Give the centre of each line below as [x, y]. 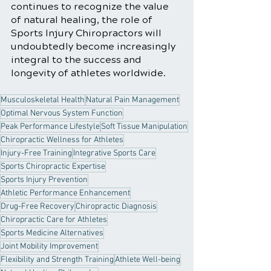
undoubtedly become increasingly [94, 46]
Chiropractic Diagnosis [116, 207]
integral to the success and [77, 60]
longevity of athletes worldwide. [88, 73]
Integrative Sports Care [114, 153]
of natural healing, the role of [83, 20]
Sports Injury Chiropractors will [87, 33]
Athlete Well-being [148, 260]
